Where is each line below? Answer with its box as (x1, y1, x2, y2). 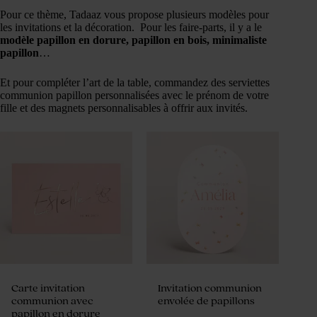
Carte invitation (11, 282, 85, 295)
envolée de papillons (158, 295, 255, 308)
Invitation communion (158, 282, 263, 295)
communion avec (11, 295, 93, 308)
